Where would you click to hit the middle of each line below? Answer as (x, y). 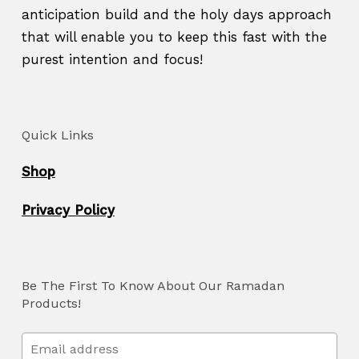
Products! (51, 303)
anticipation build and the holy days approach (176, 14)
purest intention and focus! (112, 59)
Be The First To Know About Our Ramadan (153, 286)
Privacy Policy (68, 210)
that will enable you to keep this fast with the (174, 37)
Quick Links (57, 135)
